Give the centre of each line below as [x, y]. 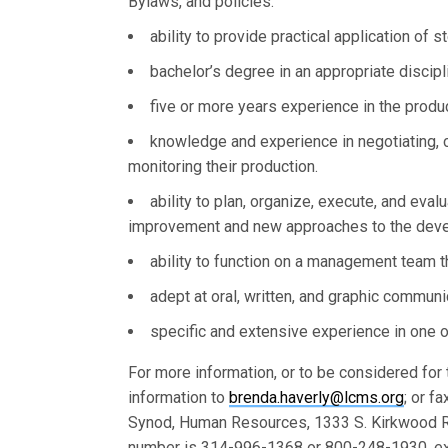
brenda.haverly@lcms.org [317, 397]
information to [179, 397]
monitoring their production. [223, 166]
